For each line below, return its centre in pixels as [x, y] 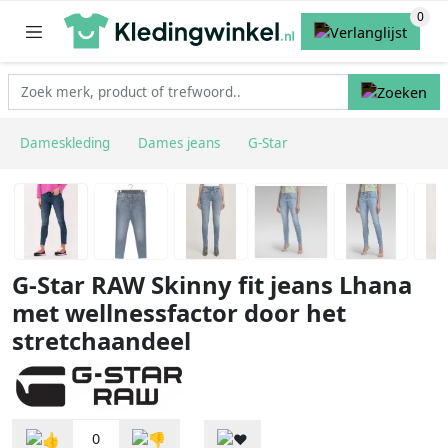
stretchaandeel [101, 341]
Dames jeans [179, 143]
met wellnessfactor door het [179, 313]
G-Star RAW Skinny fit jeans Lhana [212, 285]
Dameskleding [65, 143]
